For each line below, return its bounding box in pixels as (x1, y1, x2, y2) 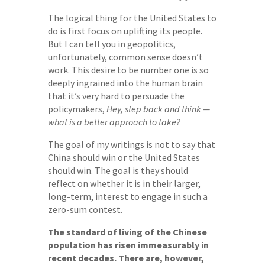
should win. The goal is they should (47, 164, 188, 176)
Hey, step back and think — (106, 102, 210, 115)
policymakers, (47, 102, 106, 115)
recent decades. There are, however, (47, 251, 204, 264)
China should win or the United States (47, 151, 200, 163)
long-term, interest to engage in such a (47, 190, 208, 202)
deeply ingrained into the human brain (47, 76, 203, 89)
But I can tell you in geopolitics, (47, 37, 176, 50)
